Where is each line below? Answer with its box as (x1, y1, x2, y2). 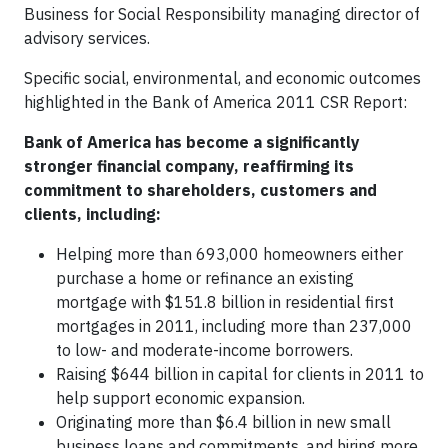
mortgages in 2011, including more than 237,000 (56, 316, 412, 336)
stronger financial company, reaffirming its (24, 156, 354, 176)
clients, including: (24, 204, 161, 224)
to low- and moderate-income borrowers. (56, 340, 353, 360)
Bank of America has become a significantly (24, 132, 360, 152)
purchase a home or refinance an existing (56, 268, 354, 288)
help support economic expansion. (56, 388, 305, 408)
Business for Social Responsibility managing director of (24, 4, 420, 24)
